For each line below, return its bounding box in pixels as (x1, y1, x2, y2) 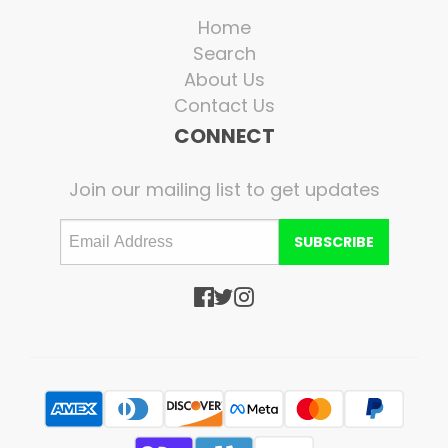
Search (192, 40, 256, 66)
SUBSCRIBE (293, 231, 374, 252)
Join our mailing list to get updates (68, 176, 380, 202)
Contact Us (173, 92, 275, 118)
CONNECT (173, 121, 275, 150)
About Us (183, 66, 265, 92)
